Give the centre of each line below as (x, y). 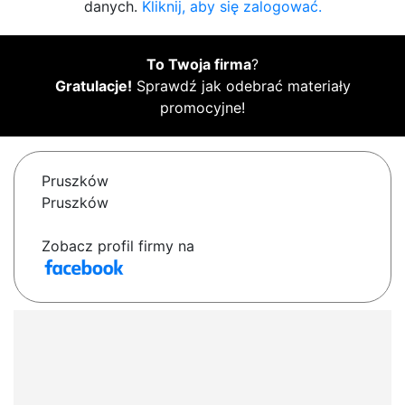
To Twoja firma (199, 65)
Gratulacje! (93, 86)
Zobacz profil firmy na (118, 246)
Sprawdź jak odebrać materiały (241, 86)
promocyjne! (202, 108)
